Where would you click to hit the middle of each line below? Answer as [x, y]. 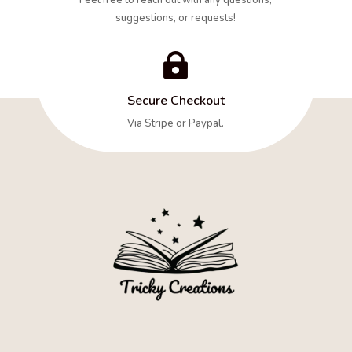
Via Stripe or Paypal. [176, 123]
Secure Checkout [176, 100]
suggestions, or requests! [176, 18]
